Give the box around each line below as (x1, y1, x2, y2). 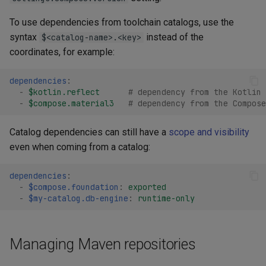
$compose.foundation (28, 181, 119, 192)
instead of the (144, 31, 204, 43)
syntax (9, 31, 39, 43)
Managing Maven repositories (9, 236, 196, 254)
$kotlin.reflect (28, 86, 100, 97)
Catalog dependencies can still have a (9, 126, 169, 138)
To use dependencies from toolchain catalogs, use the (9, 17, 234, 28)
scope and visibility (169, 126, 249, 138)
